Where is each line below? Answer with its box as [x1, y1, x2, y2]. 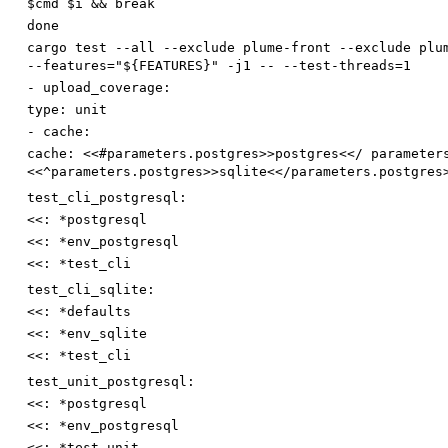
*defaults [59, 304, 131, 320]
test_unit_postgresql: [27, 374, 195, 390]
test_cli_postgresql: [27, 190, 187, 206]
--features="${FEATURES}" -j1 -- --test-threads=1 [27, 58, 411, 74]
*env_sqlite [59, 326, 147, 342]
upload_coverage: [43, 80, 171, 96]
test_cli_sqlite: [27, 282, 155, 298]
